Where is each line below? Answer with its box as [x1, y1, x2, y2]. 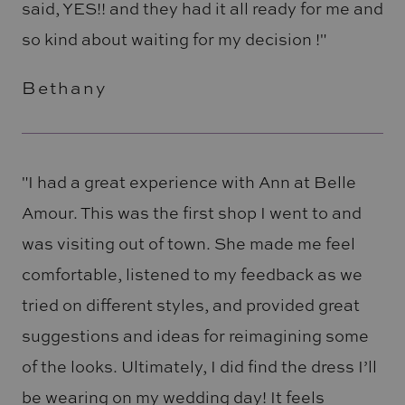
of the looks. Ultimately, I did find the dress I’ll [21, 354, 377, 377]
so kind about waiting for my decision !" [21, 28, 326, 51]
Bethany [21, 76, 108, 100]
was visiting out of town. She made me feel [21, 231, 355, 254]
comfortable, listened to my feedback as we [21, 262, 363, 285]
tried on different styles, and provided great [21, 293, 360, 316]
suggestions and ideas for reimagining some [21, 324, 369, 346]
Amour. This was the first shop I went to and [21, 201, 362, 223]
